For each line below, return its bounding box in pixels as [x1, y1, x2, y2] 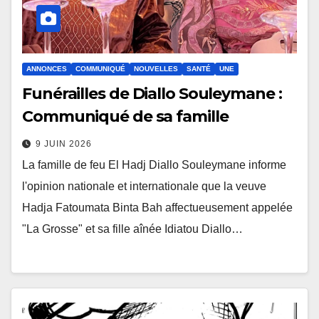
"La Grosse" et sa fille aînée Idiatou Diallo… [22, 223, 243, 236]
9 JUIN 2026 [36, 139, 92, 150]
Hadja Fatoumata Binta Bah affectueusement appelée [22, 202, 293, 214]
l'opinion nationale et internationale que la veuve [22, 180, 266, 193]
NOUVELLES [134, 65, 178, 73]
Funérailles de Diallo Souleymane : [22, 84, 282, 104]
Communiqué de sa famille [22, 107, 229, 127]
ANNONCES [26, 65, 67, 73]
